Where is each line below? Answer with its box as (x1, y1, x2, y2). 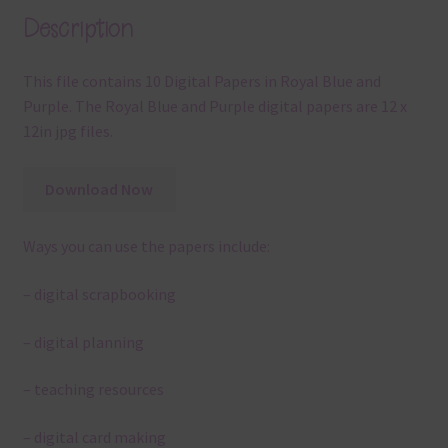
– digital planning (22, 331, 144, 352)
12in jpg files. (22, 121, 113, 142)
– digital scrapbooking (22, 284, 176, 305)
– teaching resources (22, 379, 164, 400)
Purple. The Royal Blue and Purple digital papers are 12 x (22, 96, 407, 117)
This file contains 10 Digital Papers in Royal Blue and (22, 71, 381, 92)
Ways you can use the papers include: (22, 236, 270, 257)
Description (22, 11, 133, 45)
